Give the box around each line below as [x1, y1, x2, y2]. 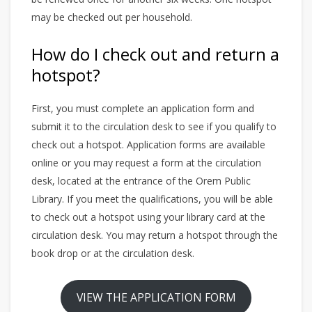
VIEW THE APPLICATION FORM [76, 290, 236, 305]
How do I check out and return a [31, 42, 279, 65]
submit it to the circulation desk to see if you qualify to [31, 119, 276, 133]
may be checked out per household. [31, 10, 192, 24]
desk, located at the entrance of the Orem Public [31, 173, 251, 187]
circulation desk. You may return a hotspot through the [31, 228, 278, 242]
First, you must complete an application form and [31, 101, 254, 115]
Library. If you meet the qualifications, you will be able [31, 192, 273, 205]
